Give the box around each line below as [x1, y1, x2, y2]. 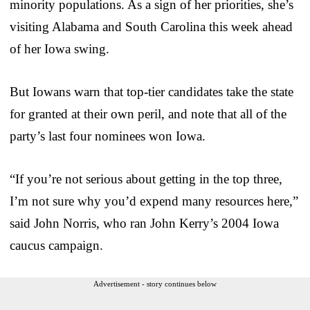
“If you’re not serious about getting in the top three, [10, 171, 282, 186]
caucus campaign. [10, 237, 103, 253]
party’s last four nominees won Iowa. [10, 128, 206, 143]
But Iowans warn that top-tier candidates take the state [10, 84, 293, 99]
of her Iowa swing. [10, 41, 109, 56]
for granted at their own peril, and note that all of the [10, 106, 286, 121]
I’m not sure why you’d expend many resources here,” [10, 193, 298, 208]
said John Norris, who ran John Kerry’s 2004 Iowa [10, 215, 279, 230]
